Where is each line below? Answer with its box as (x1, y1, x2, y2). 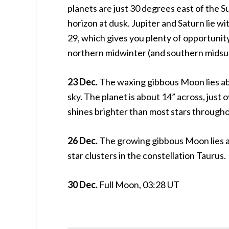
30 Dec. (67, 178, 98, 190)
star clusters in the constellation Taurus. (67, 149, 226, 161)
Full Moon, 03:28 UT (98, 178, 179, 190)
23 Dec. (67, 76, 98, 87)
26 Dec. (67, 134, 98, 146)
